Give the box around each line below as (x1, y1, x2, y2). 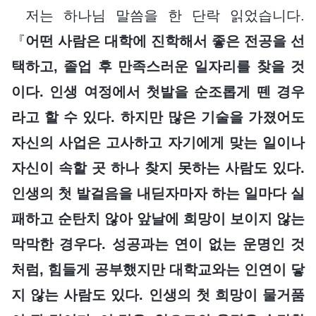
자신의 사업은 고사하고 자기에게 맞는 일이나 (11, 134, 305, 150)
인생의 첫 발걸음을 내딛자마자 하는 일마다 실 (11, 185, 305, 201)
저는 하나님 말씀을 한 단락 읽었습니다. (25, 7, 305, 23)
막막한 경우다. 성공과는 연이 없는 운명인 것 (11, 236, 305, 252)
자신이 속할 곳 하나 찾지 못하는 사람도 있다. (11, 159, 305, 176)
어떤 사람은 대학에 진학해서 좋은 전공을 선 (25, 32, 305, 49)
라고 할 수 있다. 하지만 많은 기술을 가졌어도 (11, 109, 305, 125)
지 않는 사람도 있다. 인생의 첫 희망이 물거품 (11, 286, 305, 303)
